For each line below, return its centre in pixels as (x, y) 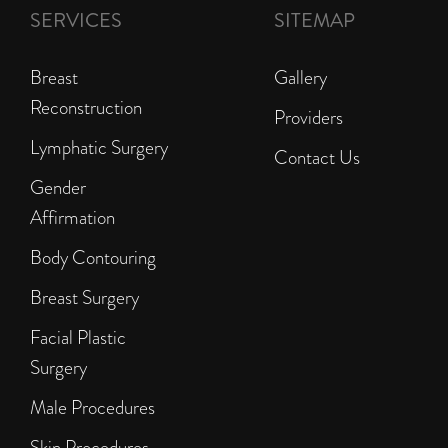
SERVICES (76, 21)
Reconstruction (86, 108)
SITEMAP (314, 21)
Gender (58, 188)
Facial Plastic (78, 338)
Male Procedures (92, 408)
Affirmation (72, 218)
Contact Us (317, 158)
